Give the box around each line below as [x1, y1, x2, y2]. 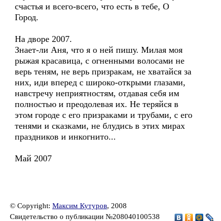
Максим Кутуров [52, 202, 107, 210]
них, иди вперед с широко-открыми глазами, [15, 77, 185, 87]
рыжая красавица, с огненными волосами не [15, 56, 184, 66]
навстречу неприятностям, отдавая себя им [15, 88, 179, 98]
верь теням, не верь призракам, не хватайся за [15, 67, 191, 76]
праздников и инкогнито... [15, 132, 116, 142]
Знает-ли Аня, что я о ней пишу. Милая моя [15, 45, 183, 55]
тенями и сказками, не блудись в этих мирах [15, 121, 185, 131]
